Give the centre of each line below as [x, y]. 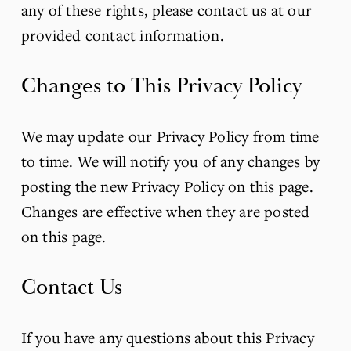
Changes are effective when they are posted [165, 211]
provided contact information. [122, 34]
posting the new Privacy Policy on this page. [167, 186]
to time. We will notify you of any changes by [170, 161]
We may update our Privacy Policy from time [170, 136]
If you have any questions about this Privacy [167, 337]
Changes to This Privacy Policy [161, 85]
